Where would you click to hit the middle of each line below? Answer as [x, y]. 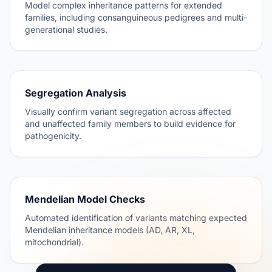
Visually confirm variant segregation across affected [128, 111]
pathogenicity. [53, 136]
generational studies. [66, 29]
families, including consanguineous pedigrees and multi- [136, 17]
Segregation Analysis [76, 93]
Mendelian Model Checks [85, 199]
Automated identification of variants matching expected [136, 218]
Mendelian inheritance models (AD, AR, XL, [110, 230]
